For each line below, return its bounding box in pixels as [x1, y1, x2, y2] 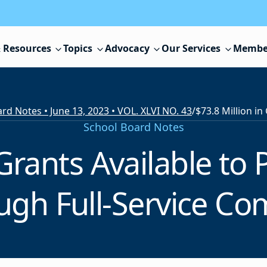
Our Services [162, 42, 221, 55]
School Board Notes [83, 120, 184, 135]
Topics [63, 42, 93, 55]
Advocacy [104, 42, 150, 55]
